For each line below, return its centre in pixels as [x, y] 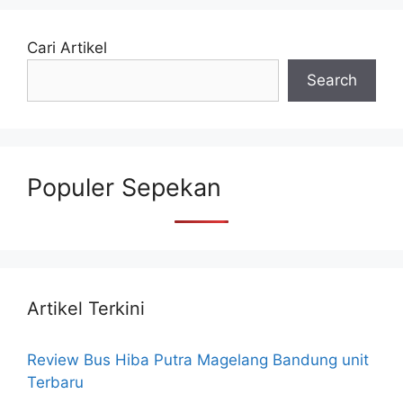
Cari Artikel [67, 47]
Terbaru [55, 382]
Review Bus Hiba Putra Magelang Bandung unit [198, 359]
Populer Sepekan [124, 187]
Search [332, 80]
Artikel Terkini [86, 308]
